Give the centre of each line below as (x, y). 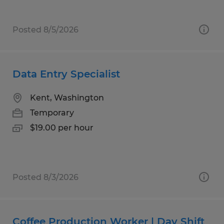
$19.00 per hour (62, 127)
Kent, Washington (67, 97)
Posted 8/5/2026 (45, 29)
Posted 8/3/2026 (45, 177)
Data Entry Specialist (66, 74)
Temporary (52, 112)
